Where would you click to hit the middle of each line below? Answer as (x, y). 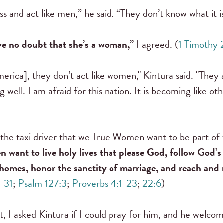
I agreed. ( (156, 44)
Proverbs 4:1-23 (105, 183)
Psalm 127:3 (42, 183)
